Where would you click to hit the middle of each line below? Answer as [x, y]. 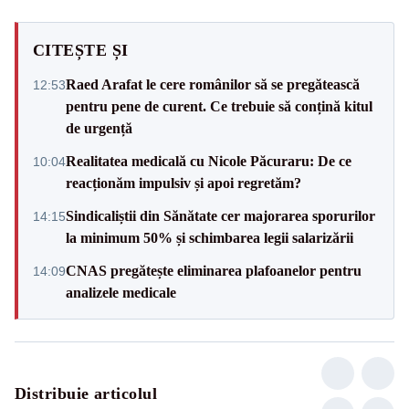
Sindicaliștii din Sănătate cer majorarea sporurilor [220, 215]
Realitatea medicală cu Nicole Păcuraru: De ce [209, 161]
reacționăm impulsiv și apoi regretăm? [184, 183]
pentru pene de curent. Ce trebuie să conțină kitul [219, 106]
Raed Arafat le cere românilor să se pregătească [213, 84]
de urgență [99, 128]
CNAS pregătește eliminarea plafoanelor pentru [214, 270]
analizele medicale [121, 292]
